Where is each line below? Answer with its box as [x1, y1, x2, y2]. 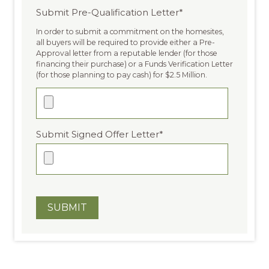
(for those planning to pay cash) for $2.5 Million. [36, 70, 207, 79]
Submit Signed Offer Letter [36, 128, 159, 140]
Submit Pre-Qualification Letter [36, 7, 179, 18]
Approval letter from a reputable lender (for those [36, 48, 217, 58]
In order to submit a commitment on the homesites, [36, 26, 224, 36]
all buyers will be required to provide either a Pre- [36, 37, 215, 47]
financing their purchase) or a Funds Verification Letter [36, 59, 233, 68]
